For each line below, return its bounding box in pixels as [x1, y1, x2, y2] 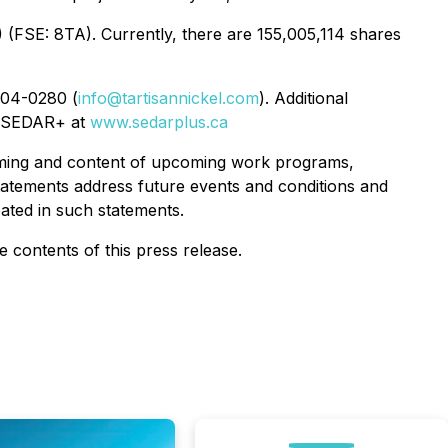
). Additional [259, 88, 348, 108]
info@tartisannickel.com [78, 88, 259, 108]
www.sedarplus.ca [90, 112, 228, 132]
